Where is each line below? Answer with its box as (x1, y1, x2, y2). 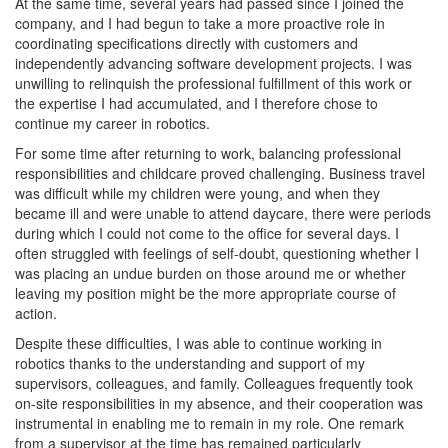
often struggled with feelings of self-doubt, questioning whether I (15, 243, 419, 263)
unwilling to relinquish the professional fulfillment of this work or (15, 73, 412, 93)
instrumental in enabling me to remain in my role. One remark (15, 413, 404, 433)
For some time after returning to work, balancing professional (15, 143, 401, 163)
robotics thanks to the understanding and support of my (15, 353, 365, 373)
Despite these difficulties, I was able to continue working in (15, 333, 382, 353)
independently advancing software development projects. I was (15, 53, 412, 73)
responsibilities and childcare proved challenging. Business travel (15, 163, 425, 183)
